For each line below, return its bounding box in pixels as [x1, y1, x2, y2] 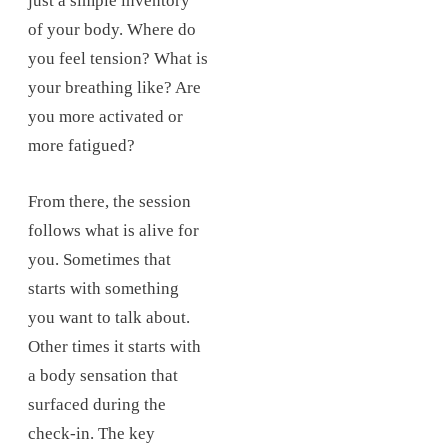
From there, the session [28, 192, 191, 212]
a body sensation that [28, 366, 178, 386]
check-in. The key [28, 424, 155, 444]
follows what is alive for [28, 221, 199, 241]
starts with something [28, 279, 179, 299]
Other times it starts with [28, 337, 201, 357]
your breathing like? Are [28, 78, 201, 98]
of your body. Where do [28, 20, 196, 40]
